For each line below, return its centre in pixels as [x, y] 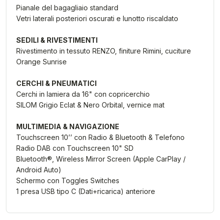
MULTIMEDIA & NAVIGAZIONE [68, 126]
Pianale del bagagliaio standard [67, 8]
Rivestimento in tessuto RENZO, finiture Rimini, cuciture [104, 51]
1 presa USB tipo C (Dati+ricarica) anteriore [86, 191]
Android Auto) [39, 170]
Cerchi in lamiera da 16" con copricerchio [83, 94]
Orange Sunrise [41, 62]
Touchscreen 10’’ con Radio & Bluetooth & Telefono [100, 137]
